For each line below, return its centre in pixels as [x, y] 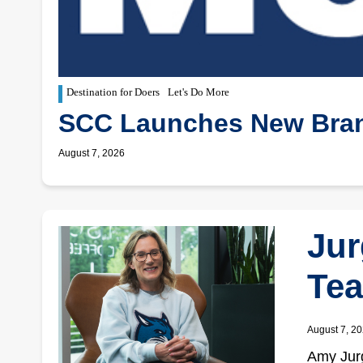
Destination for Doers [113, 92]
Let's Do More [199, 92]
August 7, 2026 [92, 153]
